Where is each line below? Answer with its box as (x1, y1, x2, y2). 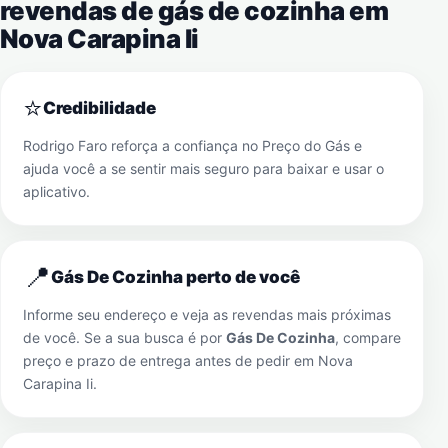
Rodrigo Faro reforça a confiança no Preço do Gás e (23, 137, 362, 154)
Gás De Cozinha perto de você (51, 267, 300, 287)
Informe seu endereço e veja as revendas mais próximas (23, 306, 391, 323)
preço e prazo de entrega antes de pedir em (23, 352, 318, 369)
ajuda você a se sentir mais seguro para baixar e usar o (23, 160, 384, 177)
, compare (335, 329, 401, 346)
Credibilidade (43, 98, 156, 118)
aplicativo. (23, 183, 90, 200)
